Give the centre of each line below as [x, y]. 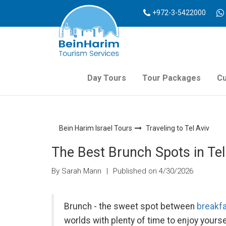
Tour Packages [172, 78]
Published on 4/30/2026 [152, 171]
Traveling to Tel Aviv [178, 128]
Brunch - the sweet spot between [130, 206]
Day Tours [107, 78]
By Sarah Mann [77, 171]
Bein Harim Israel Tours [96, 128]
